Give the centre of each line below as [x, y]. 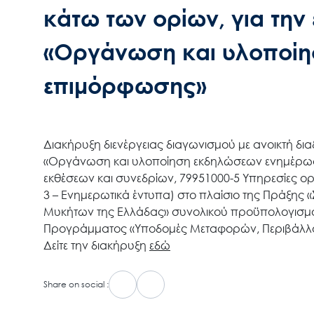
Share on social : [76, 285]
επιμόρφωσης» [125, 86]
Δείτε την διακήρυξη [96, 246]
